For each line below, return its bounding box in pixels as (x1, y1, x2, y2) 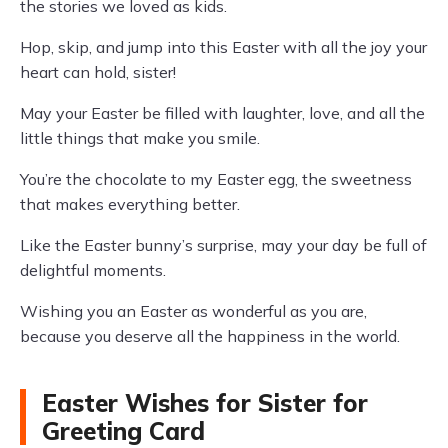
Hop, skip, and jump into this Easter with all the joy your (20, 37, 427, 58)
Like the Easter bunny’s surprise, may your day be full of (20, 235, 427, 256)
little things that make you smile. (20, 128, 260, 149)
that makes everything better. (20, 194, 240, 215)
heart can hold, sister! (20, 62, 176, 83)
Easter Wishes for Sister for (42, 388, 368, 419)
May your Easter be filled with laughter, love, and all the (20, 103, 425, 124)
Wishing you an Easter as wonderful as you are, (20, 301, 367, 322)
